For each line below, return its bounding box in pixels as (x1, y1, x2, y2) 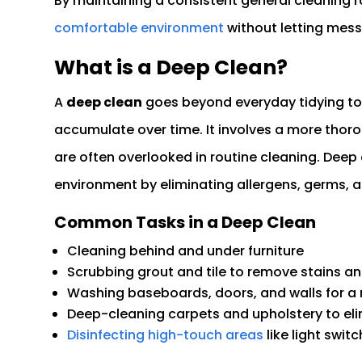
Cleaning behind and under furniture (67, 242, 305, 261)
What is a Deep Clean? (54, 53, 288, 82)
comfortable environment (54, 19, 225, 38)
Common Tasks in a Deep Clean (54, 211, 317, 234)
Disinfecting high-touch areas (67, 326, 267, 345)
